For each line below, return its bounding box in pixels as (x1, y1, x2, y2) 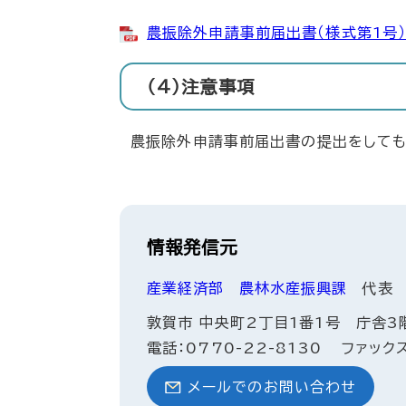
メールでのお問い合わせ (188, 379, 357, 394)
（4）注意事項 (147, 78, 255, 96)
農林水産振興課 (238, 280, 348, 295)
